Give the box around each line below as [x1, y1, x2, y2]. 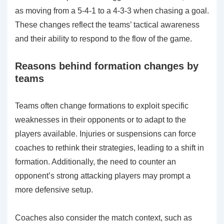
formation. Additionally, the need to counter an [15, 157, 176, 166]
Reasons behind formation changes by [15, 60, 198, 71]
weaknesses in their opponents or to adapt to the [15, 115, 186, 124]
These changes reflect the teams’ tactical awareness [15, 20, 199, 29]
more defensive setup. [15, 185, 93, 194]
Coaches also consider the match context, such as [15, 213, 192, 222]
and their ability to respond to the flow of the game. [15, 34, 192, 43]
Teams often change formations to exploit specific [15, 101, 188, 110]
